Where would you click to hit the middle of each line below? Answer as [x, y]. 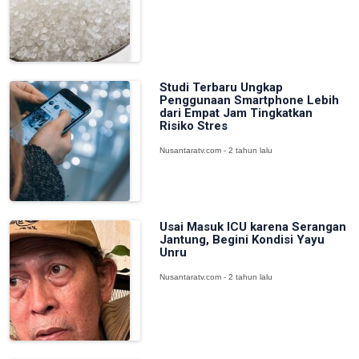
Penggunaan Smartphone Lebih [249, 100]
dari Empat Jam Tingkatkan [236, 113]
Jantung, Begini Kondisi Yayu [242, 240]
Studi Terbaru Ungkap [221, 87]
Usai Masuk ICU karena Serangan [252, 227]
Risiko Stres [193, 126]
